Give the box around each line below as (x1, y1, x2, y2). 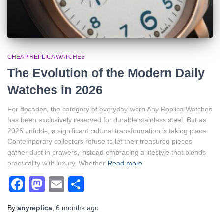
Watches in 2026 (7, 83, 103, 97)
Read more (108, 159, 142, 167)
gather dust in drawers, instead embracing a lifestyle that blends (7, 148, 206, 157)
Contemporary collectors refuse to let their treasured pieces (7, 137, 192, 146)
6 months (56, 204, 85, 212)
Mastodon (45, 175, 114, 193)
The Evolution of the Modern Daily (7, 66, 205, 80)
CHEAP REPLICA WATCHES (7, 54, 85, 61)
